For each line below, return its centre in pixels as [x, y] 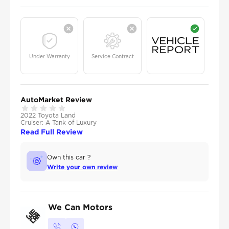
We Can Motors [80, 207]
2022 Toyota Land [48, 116]
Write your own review [82, 167]
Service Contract [112, 56]
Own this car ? [69, 157]
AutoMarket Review [56, 100]
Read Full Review [52, 132]
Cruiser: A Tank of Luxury [59, 123]
